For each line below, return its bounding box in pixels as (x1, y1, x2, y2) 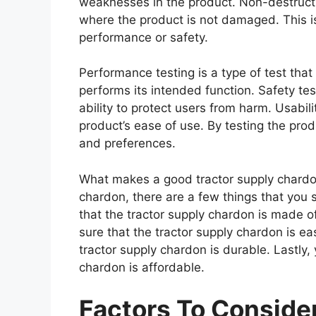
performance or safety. (79, 30, 208, 44)
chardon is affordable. (79, 260, 205, 274)
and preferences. (79, 136, 176, 151)
